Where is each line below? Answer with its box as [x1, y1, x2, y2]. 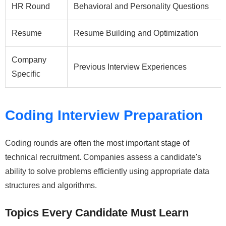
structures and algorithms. [5, 181, 97, 190]
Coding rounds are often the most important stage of [5, 138, 189, 147]
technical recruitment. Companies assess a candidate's [5, 152, 201, 161]
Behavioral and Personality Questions [74, 2, 209, 11]
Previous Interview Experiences [74, 62, 187, 71]
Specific [12, 69, 40, 78]
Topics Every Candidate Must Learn [5, 206, 189, 219]
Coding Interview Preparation [5, 107, 203, 123]
